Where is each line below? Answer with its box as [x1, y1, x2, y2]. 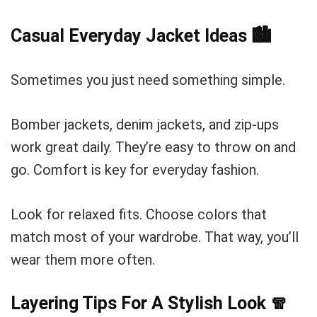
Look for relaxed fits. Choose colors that [11, 206, 267, 223]
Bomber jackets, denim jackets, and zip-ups [11, 116, 279, 133]
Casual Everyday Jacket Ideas [11, 25, 251, 46]
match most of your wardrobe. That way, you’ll [11, 229, 299, 246]
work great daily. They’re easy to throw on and [11, 139, 296, 156]
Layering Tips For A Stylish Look [11, 293, 270, 313]
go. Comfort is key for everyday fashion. [11, 161, 259, 178]
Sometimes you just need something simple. [11, 71, 285, 88]
